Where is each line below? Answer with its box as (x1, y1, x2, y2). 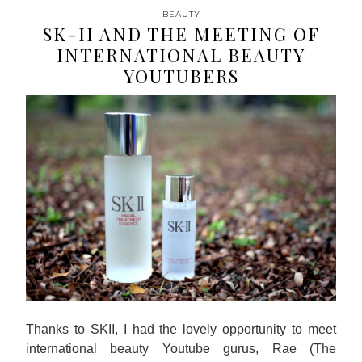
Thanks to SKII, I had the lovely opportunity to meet (26, 322, 336, 336)
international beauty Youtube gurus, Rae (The (26, 342, 336, 356)
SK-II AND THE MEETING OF (42, 22, 320, 46)
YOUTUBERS (123, 64, 239, 88)
